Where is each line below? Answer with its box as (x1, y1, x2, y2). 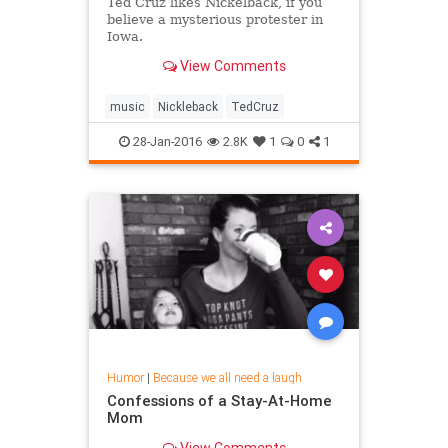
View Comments (176, 57, 286, 76)
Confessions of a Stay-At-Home (106, 391, 332, 411)
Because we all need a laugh (152, 370, 302, 386)
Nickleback (158, 98, 218, 114)
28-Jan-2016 (129, 132, 202, 150)
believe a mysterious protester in (106, 11, 323, 27)
